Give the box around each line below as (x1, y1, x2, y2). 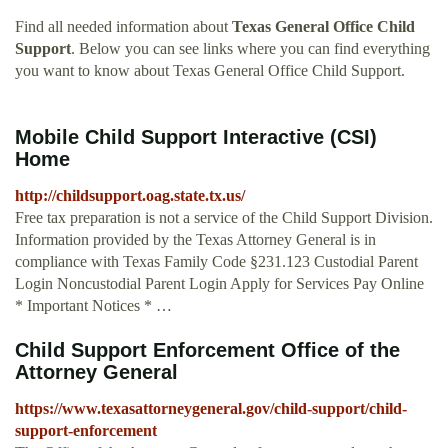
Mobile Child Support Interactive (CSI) (15, 126, 377, 149)
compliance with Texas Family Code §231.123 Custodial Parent (15, 253, 418, 271)
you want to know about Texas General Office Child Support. (15, 62, 405, 80)
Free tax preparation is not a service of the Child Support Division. (15, 209, 433, 227)
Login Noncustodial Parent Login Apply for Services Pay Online (15, 275, 424, 293)
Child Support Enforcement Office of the (15, 339, 400, 362)
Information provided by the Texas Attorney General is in (15, 231, 376, 249)
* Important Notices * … (15, 297, 172, 315)
